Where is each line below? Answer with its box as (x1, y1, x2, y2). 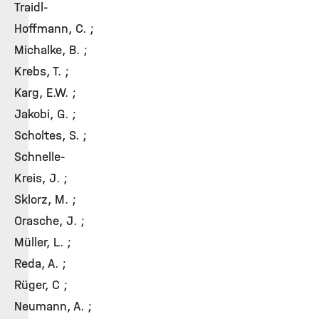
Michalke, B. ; (14, 43, 88, 58)
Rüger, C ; (14, 278, 68, 293)
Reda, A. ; (14, 256, 66, 271)
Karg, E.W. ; (14, 85, 76, 100)
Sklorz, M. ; (14, 192, 76, 207)
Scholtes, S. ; (14, 128, 87, 143)
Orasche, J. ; (14, 214, 85, 229)
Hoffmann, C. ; (14, 21, 94, 36)
